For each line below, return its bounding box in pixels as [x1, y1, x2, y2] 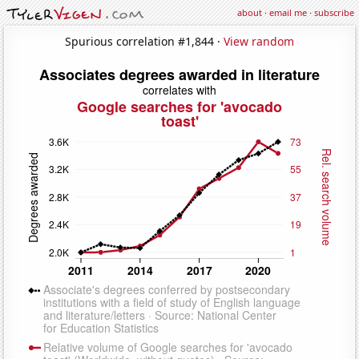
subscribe [314, 6, 354, 18]
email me [269, 6, 307, 18]
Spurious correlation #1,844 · [65, 33, 224, 49]
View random [224, 33, 294, 49]
